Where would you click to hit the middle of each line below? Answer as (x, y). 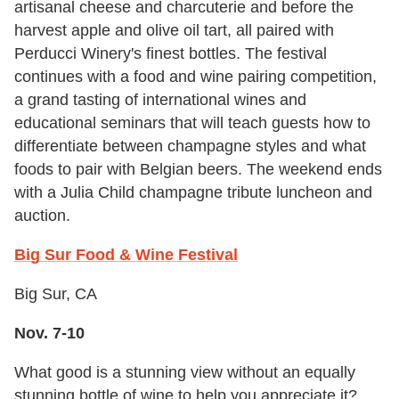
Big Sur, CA (56, 294)
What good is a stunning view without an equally (185, 373)
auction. (42, 216)
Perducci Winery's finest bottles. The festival (171, 54)
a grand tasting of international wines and (160, 100)
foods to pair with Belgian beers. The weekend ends (198, 170)
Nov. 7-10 (49, 334)
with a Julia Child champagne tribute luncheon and (193, 193)
